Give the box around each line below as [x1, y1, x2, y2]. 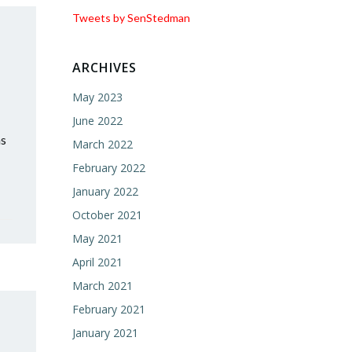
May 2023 [72, 90, 123, 104]
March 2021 [72, 278, 133, 293]
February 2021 [72, 302, 145, 317]
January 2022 [72, 184, 138, 199]
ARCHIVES [72, 59, 137, 76]
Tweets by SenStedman [72, 11, 190, 24]
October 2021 [72, 207, 142, 222]
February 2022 [72, 160, 145, 175]
